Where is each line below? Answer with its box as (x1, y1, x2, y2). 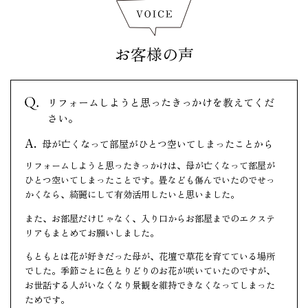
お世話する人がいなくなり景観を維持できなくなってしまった (25, 278, 275, 291)
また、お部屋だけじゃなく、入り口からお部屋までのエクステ (25, 211, 275, 225)
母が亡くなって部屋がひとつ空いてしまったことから (42, 137, 273, 151)
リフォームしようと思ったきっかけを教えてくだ (47, 95, 274, 110)
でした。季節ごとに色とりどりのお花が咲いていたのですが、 (25, 263, 275, 277)
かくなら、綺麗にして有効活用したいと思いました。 (25, 188, 239, 201)
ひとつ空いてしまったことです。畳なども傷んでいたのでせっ (25, 173, 275, 187)
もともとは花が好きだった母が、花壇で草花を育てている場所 (25, 249, 275, 263)
